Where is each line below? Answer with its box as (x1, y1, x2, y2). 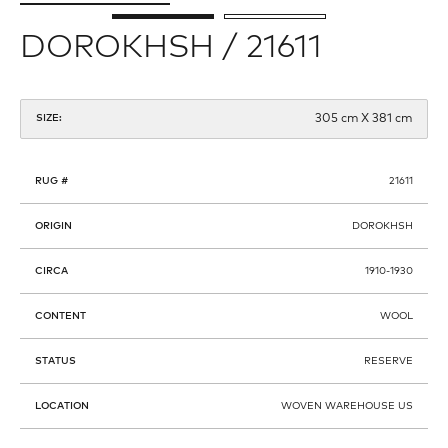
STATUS (35, 355, 76, 366)
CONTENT (35, 310, 86, 321)
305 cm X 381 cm (315, 112, 412, 125)
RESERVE (364, 355, 413, 366)
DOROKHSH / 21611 (20, 31, 322, 64)
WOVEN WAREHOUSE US (281, 400, 413, 411)
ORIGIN (35, 220, 72, 231)
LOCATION (35, 400, 89, 411)
